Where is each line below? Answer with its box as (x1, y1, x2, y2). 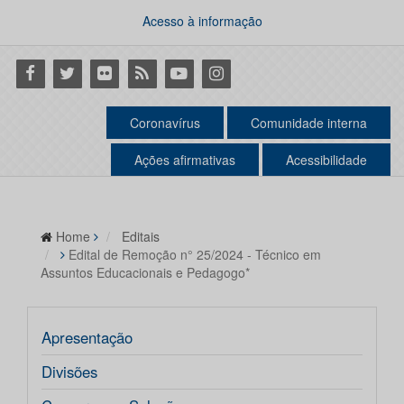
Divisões (41, 361, 97, 383)
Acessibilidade (286, 151, 367, 170)
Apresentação (41, 326, 133, 349)
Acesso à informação (142, 12, 262, 30)
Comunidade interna (251, 114, 367, 133)
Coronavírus (130, 114, 200, 133)
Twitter (50, 60, 97, 84)
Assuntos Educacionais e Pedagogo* (41, 263, 250, 282)
